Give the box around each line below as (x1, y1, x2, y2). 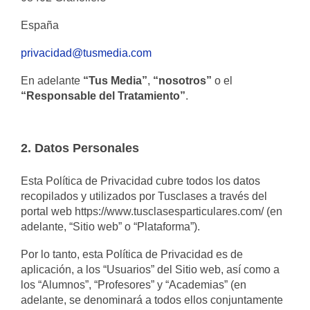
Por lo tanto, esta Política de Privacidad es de (21, 248, 243, 260)
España (21, 19, 59, 31)
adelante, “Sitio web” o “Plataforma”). (21, 221, 200, 232)
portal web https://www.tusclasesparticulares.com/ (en (21, 206, 282, 217)
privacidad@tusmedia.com (21, 47, 152, 59)
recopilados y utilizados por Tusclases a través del (21, 190, 267, 202)
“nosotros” (153, 75, 212, 86)
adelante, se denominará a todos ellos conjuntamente (21, 294, 283, 306)
